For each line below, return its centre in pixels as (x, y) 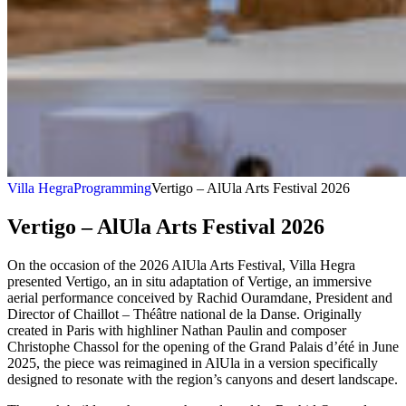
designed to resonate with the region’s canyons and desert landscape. (203, 379)
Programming (112, 188)
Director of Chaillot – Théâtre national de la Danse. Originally (184, 314)
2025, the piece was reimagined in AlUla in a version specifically (193, 362)
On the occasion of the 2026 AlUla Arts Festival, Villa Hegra (181, 265)
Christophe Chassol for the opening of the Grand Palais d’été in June (203, 346)
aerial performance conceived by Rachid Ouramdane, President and (200, 297)
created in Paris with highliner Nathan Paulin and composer (177, 330)
